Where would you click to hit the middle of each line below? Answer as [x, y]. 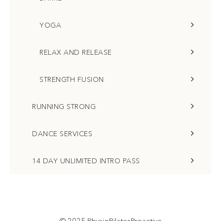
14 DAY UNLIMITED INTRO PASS [86, 161]
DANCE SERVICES [62, 134]
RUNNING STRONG [64, 107]
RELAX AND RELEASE [76, 52]
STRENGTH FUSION [72, 79]
